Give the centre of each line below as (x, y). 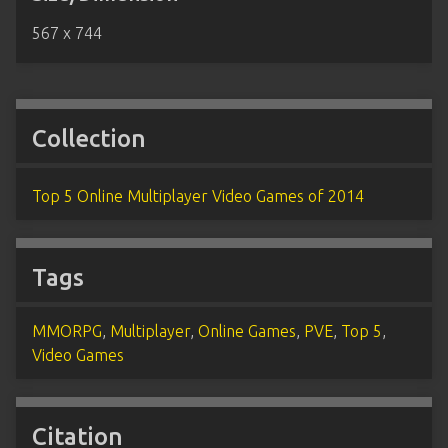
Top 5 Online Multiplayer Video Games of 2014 (198, 196)
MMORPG (67, 331)
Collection (89, 139)
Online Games (247, 331)
